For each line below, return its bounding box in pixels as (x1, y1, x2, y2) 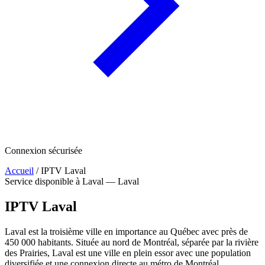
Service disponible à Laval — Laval (5, 176, 139, 186)
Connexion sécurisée (5, 146, 82, 156)
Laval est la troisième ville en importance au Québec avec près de (5, 226, 248, 237)
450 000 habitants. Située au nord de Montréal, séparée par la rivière (5, 237, 258, 247)
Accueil (5, 166, 34, 176)
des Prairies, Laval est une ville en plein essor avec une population (5, 247, 251, 258)
